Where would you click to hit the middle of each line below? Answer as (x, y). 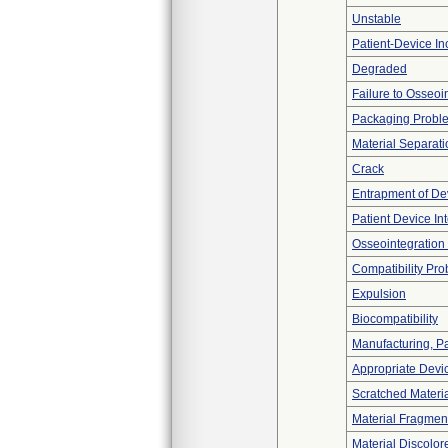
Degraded (379, 69)
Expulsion (379, 294)
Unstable (376, 19)
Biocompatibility (395, 319)
